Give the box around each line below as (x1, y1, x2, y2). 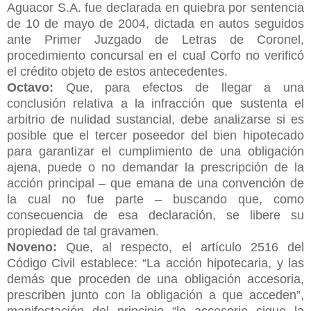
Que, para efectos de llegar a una (53, 80, 304, 94)
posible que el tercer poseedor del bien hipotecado (7, 128, 304, 142)
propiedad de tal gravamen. (7, 224, 162, 238)
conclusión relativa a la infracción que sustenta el (7, 96, 304, 110)
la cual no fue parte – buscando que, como (7, 192, 304, 206)
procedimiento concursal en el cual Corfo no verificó (7, 48, 304, 62)
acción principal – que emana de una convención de (7, 176, 304, 190)
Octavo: (7, 80, 53, 94)
